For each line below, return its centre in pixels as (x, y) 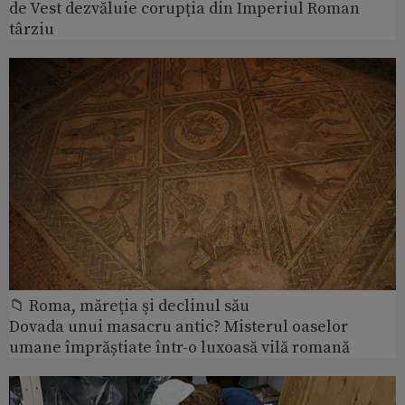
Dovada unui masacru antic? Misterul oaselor (179, 326)
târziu (32, 29)
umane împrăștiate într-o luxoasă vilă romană (179, 347)
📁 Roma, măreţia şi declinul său (129, 306)
